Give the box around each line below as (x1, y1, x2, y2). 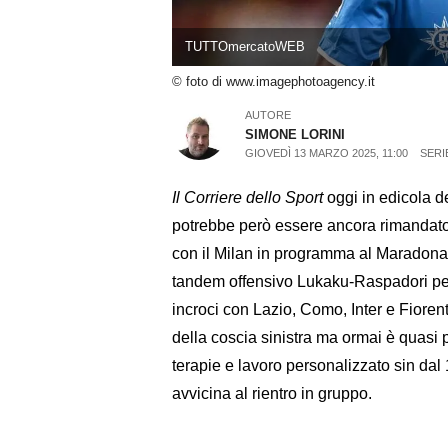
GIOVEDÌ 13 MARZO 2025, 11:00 (245, 146, 409, 159)
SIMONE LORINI (245, 126, 346, 142)
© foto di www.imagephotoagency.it (172, 74, 375, 90)
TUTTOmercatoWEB (184, 39, 305, 55)
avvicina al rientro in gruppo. (172, 384, 372, 402)
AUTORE (245, 108, 292, 121)
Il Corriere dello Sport (172, 188, 323, 206)
